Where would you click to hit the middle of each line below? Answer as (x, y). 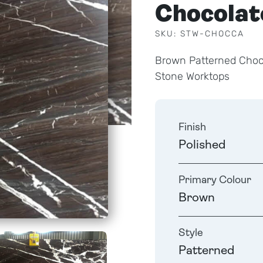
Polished (202, 145)
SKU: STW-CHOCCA (200, 34)
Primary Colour (215, 181)
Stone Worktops (192, 76)
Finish (192, 128)
